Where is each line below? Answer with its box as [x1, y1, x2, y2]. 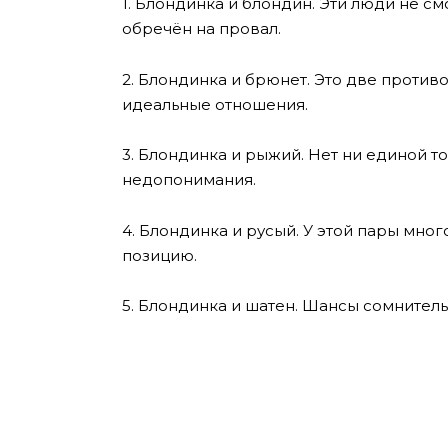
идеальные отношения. [122, 94, 308, 114]
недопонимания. [122, 170, 256, 190]
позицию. [122, 245, 197, 265]
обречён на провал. [122, 19, 281, 39]
